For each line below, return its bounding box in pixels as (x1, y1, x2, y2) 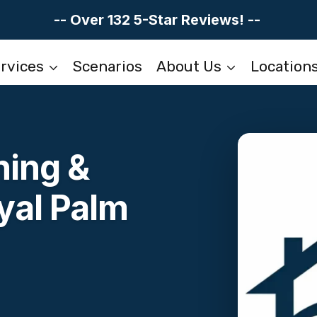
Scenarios (73, 57, 143, 75)
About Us (156, 57, 221, 75)
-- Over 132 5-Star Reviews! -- (53, 11, 264, 28)
